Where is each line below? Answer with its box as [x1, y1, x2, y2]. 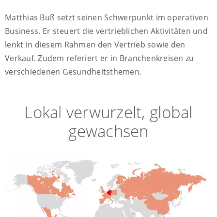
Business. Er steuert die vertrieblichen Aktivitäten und [5, 26, 208, 37]
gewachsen [68, 120, 149, 142]
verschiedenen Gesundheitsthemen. [5, 66, 142, 77]
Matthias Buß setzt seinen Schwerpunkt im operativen [5, 12, 208, 23]
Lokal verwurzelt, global [24, 101, 193, 124]
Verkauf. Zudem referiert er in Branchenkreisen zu [5, 53, 194, 64]
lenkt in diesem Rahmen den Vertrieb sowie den [5, 39, 186, 50]
